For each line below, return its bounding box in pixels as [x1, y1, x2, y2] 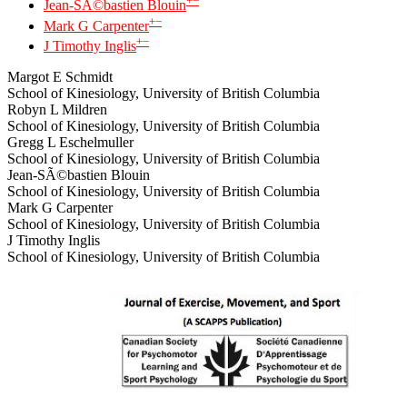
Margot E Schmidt [7, 68, 113, 84]
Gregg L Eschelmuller [7, 134, 134, 150]
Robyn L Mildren [7, 101, 107, 117]
